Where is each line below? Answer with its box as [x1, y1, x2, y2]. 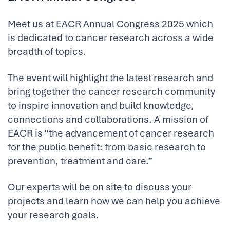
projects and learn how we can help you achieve [8, 195, 220, 207]
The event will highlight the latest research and [8, 71, 213, 84]
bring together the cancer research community [8, 85, 215, 98]
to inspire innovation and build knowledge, [8, 99, 194, 112]
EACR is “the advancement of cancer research [8, 127, 214, 140]
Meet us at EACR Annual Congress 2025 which [8, 17, 213, 30]
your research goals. [8, 208, 99, 221]
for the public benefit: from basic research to [8, 141, 206, 154]
